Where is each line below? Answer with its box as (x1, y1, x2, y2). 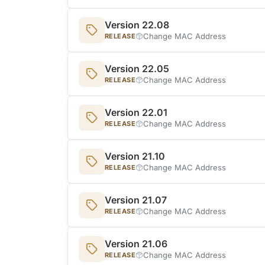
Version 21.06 (105, 237, 167, 250)
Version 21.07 (105, 193, 167, 206)
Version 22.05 (105, 62, 169, 75)
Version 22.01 (105, 106, 167, 118)
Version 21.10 (105, 150, 165, 162)
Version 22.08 (105, 18, 169, 31)
